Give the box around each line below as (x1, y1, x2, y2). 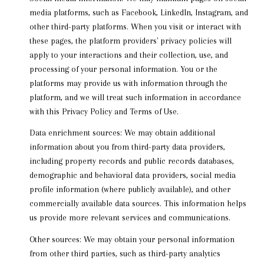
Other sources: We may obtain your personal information (29, 234, 235, 244)
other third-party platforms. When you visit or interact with (29, 21, 241, 31)
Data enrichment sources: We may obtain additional (29, 128, 215, 138)
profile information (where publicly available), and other (29, 184, 230, 194)
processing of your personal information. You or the (29, 64, 217, 74)
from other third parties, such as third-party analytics (29, 248, 220, 258)
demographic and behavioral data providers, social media (29, 170, 236, 180)
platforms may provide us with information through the (29, 78, 227, 88)
